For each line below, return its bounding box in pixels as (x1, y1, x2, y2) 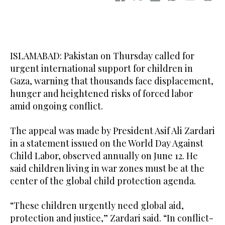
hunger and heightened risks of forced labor (10, 87, 193, 100)
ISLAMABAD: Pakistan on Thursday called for (10, 50, 194, 62)
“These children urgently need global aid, (10, 199, 184, 212)
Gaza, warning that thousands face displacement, (10, 75, 213, 87)
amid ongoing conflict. (10, 100, 103, 113)
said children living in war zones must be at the (10, 162, 204, 175)
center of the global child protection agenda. (10, 175, 196, 187)
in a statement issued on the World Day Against (10, 137, 203, 150)
